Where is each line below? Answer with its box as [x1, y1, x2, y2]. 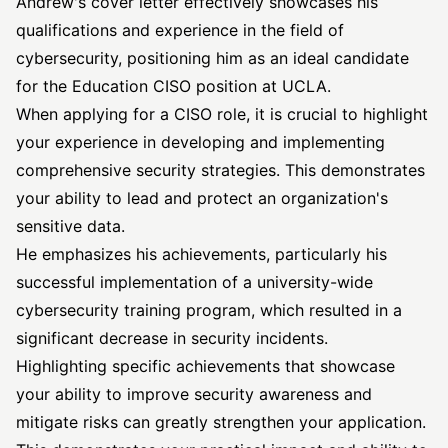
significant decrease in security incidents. [16, 328, 328, 348]
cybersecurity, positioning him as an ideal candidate [16, 48, 409, 68]
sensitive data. [16, 216, 125, 236]
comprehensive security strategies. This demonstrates [16, 160, 425, 180]
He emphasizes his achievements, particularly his [16, 244, 387, 264]
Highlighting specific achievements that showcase [16, 356, 395, 376]
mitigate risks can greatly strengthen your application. [16, 412, 426, 432]
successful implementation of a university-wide [16, 272, 373, 292]
